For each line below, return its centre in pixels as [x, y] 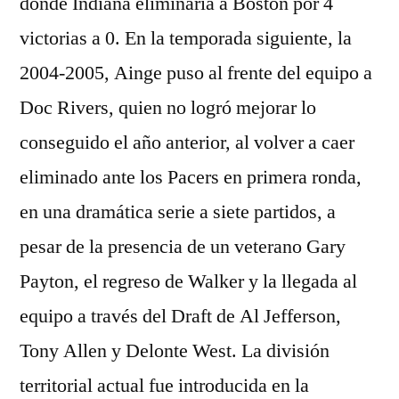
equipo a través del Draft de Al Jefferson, [180, 316]
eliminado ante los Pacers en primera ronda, [191, 177]
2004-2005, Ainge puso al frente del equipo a [196, 73]
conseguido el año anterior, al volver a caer [187, 142]
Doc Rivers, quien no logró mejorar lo [168, 108]
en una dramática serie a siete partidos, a [178, 212]
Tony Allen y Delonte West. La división [175, 351]
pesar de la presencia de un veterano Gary [183, 247]
